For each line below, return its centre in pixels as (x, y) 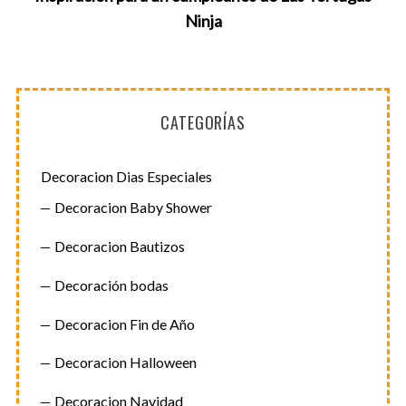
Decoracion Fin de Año (124, 324)
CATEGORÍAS (203, 123)
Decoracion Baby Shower (133, 208)
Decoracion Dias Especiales (126, 176)
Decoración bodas (111, 285)
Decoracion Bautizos (119, 246)
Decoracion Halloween (125, 362)
